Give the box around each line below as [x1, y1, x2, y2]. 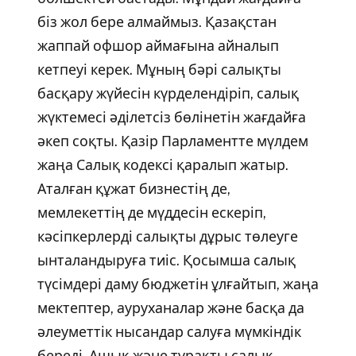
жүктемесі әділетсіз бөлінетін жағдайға [37, 109, 306, 126]
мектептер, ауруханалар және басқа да [37, 300, 304, 317]
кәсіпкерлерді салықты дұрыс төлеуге [37, 228, 298, 246]
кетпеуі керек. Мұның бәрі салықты [37, 61, 281, 79]
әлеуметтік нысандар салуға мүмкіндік [37, 323, 301, 341]
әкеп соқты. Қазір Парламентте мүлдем [37, 133, 308, 150]
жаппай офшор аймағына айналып [37, 37, 279, 55]
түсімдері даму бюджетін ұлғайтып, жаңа [37, 276, 319, 293]
